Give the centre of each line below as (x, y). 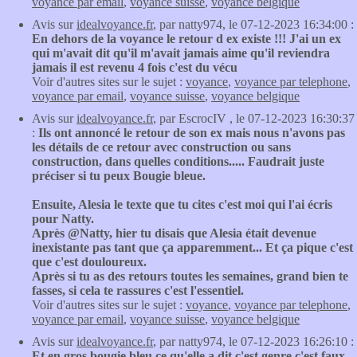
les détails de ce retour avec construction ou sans (161, 147)
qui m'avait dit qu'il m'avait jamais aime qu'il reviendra (181, 53)
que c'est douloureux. (89, 262)
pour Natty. (63, 219)
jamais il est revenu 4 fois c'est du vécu (135, 67)
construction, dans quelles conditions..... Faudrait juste (178, 161)
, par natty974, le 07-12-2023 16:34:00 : (253, 24)
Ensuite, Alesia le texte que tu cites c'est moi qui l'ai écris (182, 204)
